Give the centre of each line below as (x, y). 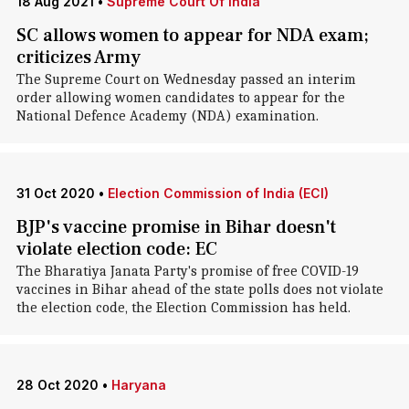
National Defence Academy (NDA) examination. (167, 116)
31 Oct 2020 (55, 193)
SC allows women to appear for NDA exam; (192, 36)
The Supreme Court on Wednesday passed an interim (186, 79)
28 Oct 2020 (57, 385)
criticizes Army (78, 58)
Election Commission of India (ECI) (218, 193)
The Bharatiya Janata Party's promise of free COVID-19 (187, 271)
